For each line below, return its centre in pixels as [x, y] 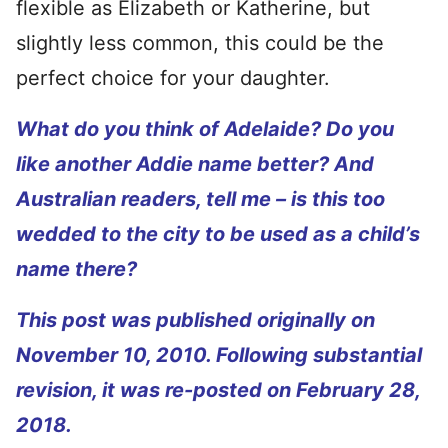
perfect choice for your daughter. [173, 78]
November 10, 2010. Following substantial [219, 355]
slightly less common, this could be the [200, 43]
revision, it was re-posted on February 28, [218, 390]
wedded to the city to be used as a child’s [218, 234]
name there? [76, 269]
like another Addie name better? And [195, 164]
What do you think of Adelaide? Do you [205, 129]
